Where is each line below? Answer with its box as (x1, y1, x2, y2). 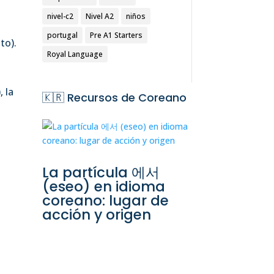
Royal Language (46, 49, 103, 60)
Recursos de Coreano (67, 89, 187, 105)
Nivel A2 (85, 11, 114, 22)
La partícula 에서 (42, 162, 160, 182)
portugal (46, 30, 78, 41)
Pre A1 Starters (89, 30, 143, 41)
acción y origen (42, 204, 151, 224)
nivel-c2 (46, 11, 73, 22)
